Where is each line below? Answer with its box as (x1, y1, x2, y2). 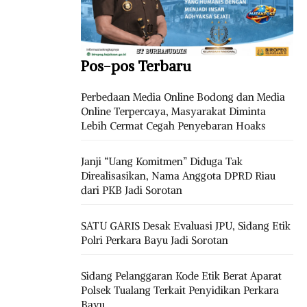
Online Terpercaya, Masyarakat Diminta (81, 104, 266, 118)
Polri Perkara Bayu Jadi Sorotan (81, 233, 228, 247)
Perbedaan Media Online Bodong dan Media (81, 90, 285, 103)
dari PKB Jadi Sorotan (81, 183, 182, 197)
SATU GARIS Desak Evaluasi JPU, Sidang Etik (81, 219, 291, 232)
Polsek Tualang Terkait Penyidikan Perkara (81, 283, 279, 297)
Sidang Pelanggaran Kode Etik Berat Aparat (81, 269, 282, 282)
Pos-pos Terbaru (81, 56, 191, 75)
